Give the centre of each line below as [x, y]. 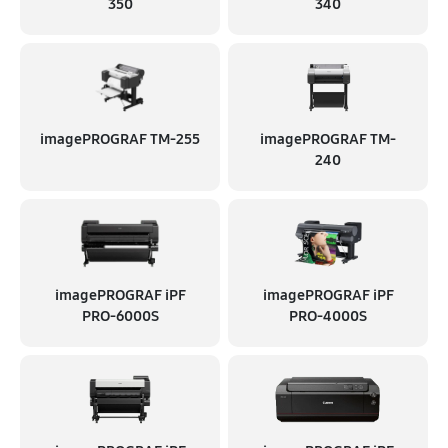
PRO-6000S [120, 316]
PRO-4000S [328, 316]
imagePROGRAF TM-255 [120, 139]
